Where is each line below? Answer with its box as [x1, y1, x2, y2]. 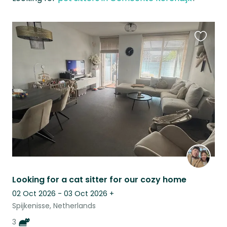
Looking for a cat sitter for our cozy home [12, 174, 186, 186]
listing [194, 59, 217, 71]
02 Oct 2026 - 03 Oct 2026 [12, 188, 107, 199]
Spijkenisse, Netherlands [12, 201, 96, 211]
